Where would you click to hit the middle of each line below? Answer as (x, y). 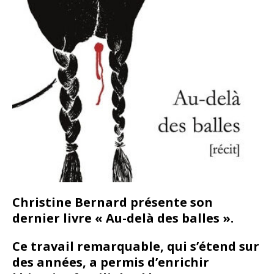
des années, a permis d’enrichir (111, 262)
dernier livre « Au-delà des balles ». (123, 218)
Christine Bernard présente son (113, 202)
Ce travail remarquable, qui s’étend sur (136, 246)
